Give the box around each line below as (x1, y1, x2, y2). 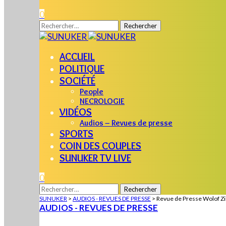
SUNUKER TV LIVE (60, 152, 131, 164)
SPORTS (60, 128, 93, 140)
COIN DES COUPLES (60, 140, 141, 152)
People (80, 87, 103, 96)
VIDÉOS (60, 106, 92, 118)
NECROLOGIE (80, 96, 125, 106)
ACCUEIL (60, 50, 95, 63)
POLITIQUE (60, 63, 104, 75)
